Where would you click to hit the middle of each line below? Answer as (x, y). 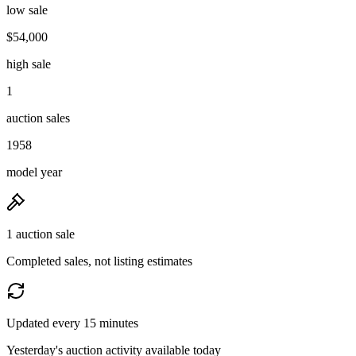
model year (34, 172)
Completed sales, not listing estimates (99, 261)
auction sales (38, 118)
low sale (27, 10)
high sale (29, 64)
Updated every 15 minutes (72, 323)
